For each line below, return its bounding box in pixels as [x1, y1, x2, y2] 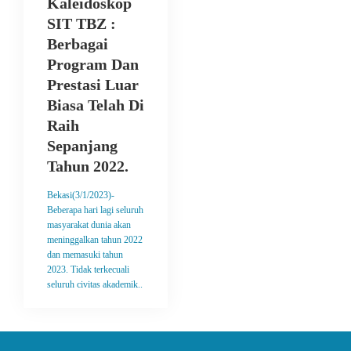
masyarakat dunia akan [47, 219, 131, 230]
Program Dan [47, 56, 139, 73]
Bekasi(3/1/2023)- [47, 190, 114, 201]
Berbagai [47, 35, 108, 52]
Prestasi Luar [47, 76, 139, 93]
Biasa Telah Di [47, 96, 144, 114]
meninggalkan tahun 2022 [47, 234, 143, 245]
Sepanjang [47, 137, 118, 154]
